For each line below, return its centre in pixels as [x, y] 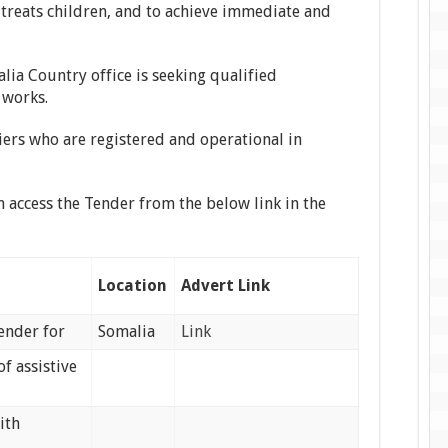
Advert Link [226, 285]
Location [133, 285]
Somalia [127, 331]
